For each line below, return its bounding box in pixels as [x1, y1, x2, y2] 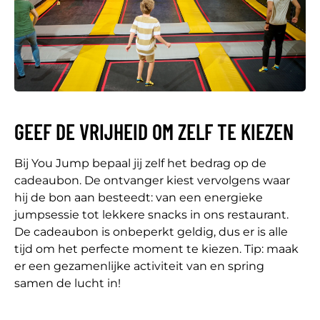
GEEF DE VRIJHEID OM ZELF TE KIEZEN [14, 118, 294, 144]
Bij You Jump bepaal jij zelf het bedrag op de [14, 156, 266, 170]
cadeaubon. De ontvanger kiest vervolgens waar [14, 173, 290, 187]
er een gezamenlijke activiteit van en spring [14, 259, 264, 273]
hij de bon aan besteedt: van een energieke [14, 190, 263, 204]
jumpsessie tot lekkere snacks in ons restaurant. [14, 207, 289, 221]
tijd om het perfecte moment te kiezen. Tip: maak [14, 241, 299, 256]
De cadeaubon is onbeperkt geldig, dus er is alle [14, 224, 288, 239]
